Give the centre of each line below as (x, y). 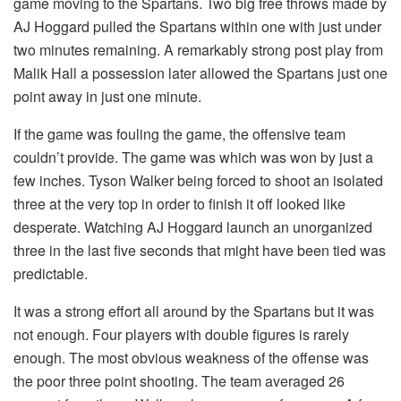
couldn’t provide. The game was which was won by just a (193, 157)
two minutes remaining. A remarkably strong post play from (198, 49)
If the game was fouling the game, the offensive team (179, 133)
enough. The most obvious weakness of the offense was (191, 357)
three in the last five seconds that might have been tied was (200, 250)
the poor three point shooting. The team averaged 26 (179, 380)
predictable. (51, 273)
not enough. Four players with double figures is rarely (181, 334)
